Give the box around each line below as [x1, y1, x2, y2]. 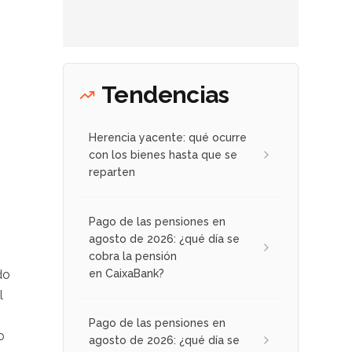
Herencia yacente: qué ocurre [89, 131, 247, 144]
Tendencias [101, 81, 229, 108]
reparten [89, 166, 135, 178]
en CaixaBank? [89, 267, 164, 280]
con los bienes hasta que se [89, 148, 237, 161]
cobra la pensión [89, 250, 177, 262]
